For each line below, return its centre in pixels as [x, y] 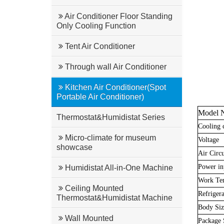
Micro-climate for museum [109, 138]
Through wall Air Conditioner [115, 67]
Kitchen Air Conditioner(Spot [114, 87]
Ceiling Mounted [93, 188]
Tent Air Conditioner [99, 46]
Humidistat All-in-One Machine [118, 168]
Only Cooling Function [96, 26]
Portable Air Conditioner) [100, 97]
